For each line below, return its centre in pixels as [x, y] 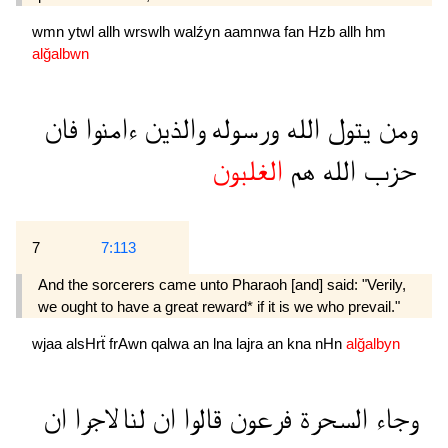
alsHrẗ [87, 344]
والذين [170, 129]
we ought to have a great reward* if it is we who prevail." [219, 306]
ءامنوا [107, 129]
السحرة [330, 419]
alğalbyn [373, 344]
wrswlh [149, 31]
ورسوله [241, 129]
